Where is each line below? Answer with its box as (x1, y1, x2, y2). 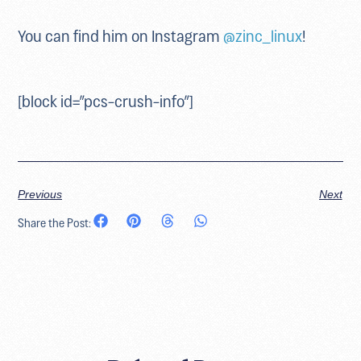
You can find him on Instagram (18, 21, 224, 46)
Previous (18, 187, 63, 201)
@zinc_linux (223, 21, 303, 46)
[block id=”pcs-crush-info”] (18, 86, 194, 111)
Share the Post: (18, 213, 92, 231)
